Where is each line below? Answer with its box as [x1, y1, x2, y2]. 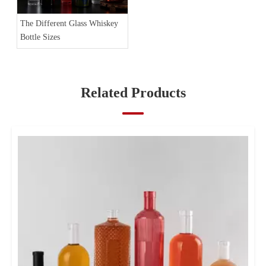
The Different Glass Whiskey [20, 19, 118, 28]
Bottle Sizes [20, 33, 60, 42]
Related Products [80, 85, 186, 101]
